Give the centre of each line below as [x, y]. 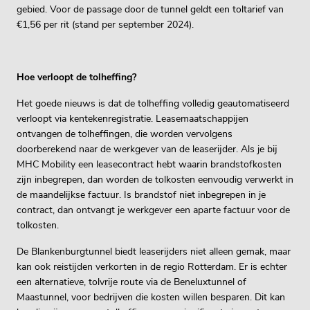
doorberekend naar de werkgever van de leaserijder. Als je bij [147, 149]
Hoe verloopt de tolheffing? [76, 77]
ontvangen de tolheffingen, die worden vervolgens [125, 134]
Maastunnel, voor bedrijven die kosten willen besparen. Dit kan [151, 297]
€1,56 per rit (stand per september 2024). [105, 25]
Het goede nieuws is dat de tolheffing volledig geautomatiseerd [153, 103]
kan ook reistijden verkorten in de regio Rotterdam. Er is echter [152, 267]
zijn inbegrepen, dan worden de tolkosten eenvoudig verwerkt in [155, 180]
